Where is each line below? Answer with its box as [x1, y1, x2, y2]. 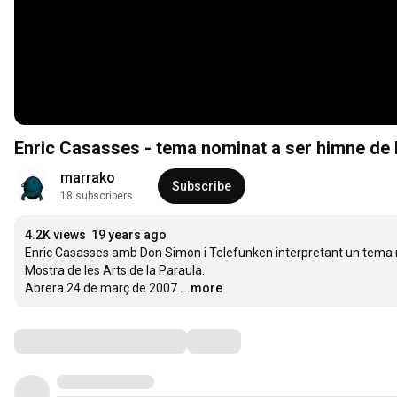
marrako [60, 169, 115, 187]
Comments [13, 330, 102, 352]
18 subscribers [60, 190, 133, 203]
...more [180, 281, 222, 296]
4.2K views [25, 228, 86, 243]
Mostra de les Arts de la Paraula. [25, 263, 207, 278]
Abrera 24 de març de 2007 [25, 281, 177, 296]
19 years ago [91, 228, 167, 243]
